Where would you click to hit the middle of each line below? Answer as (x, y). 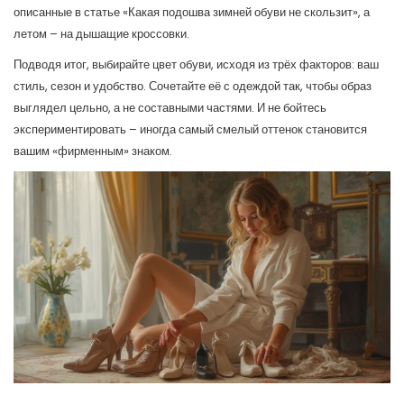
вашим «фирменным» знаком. (93, 151)
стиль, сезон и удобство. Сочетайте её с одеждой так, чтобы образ (193, 86)
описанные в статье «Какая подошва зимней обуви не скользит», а (192, 12)
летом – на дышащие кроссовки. (101, 34)
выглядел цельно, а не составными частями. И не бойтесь (170, 108)
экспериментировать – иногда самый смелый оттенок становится (190, 129)
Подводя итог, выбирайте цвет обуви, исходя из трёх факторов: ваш (196, 64)
